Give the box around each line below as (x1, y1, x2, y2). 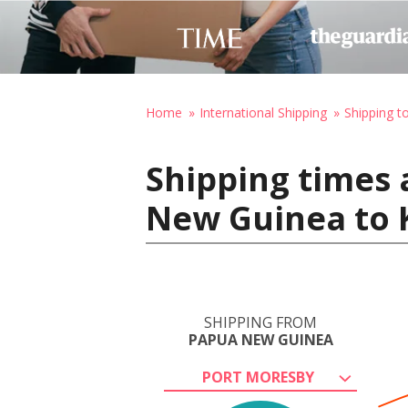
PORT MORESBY (201, 367, 314, 387)
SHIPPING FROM (204, 312, 317, 332)
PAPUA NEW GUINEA (188, 330, 333, 350)
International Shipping (199, 104, 327, 121)
